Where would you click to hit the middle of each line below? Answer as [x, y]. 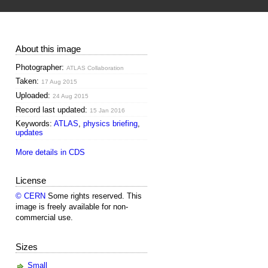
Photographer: [41, 67]
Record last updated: [53, 109]
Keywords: [35, 124]
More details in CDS [50, 152]
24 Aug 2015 [71, 96]
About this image [48, 48]
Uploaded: [34, 95]
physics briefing [110, 124]
